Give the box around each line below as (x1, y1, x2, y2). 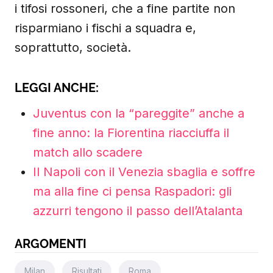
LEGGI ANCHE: (15, 80, 99, 95)
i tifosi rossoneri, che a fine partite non (15, 1, 235, 16)
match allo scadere (33, 145, 143, 160)
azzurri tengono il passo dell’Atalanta (33, 204, 243, 218)
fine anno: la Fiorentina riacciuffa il (33, 126, 229, 140)
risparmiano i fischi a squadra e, (15, 21, 196, 35)
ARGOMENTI (15, 236, 87, 251)
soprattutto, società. (15, 40, 131, 55)
